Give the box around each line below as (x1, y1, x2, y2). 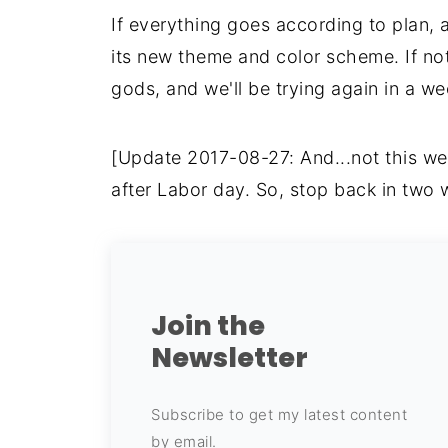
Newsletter (151, 339, 308, 376)
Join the (151, 307, 265, 344)
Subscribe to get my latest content (151, 405, 407, 424)
